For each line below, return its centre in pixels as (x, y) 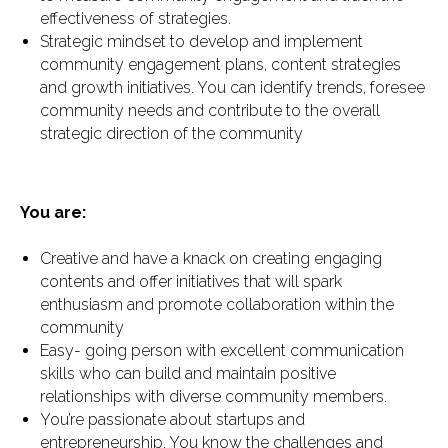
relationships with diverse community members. (213, 396)
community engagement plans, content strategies (220, 64)
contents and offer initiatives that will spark (191, 281)
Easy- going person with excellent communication (222, 350)
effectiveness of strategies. (135, 18)
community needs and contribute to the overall (210, 110)
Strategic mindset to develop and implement (201, 41)
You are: (53, 212)
